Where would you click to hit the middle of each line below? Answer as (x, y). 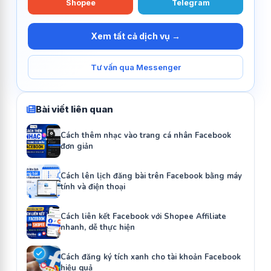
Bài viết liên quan (74, 109)
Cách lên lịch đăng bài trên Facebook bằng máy (151, 176)
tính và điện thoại (93, 187)
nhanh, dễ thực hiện (98, 227)
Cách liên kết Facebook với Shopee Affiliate (143, 216)
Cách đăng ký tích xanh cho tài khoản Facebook (151, 257)
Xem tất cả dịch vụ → (135, 36)
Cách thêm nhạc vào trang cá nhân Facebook (146, 135)
